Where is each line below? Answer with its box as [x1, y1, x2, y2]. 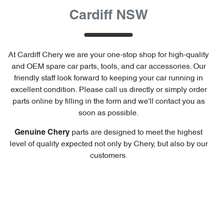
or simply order [155, 86, 207, 94]
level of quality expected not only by [9, 140, 134, 148]
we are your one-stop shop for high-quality [63, 51, 209, 59]
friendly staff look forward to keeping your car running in [14, 75, 203, 82]
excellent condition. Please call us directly [10, 86, 154, 94]
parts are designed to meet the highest [70, 129, 202, 137]
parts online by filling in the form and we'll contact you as [12, 98, 205, 106]
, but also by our [154, 140, 208, 148]
